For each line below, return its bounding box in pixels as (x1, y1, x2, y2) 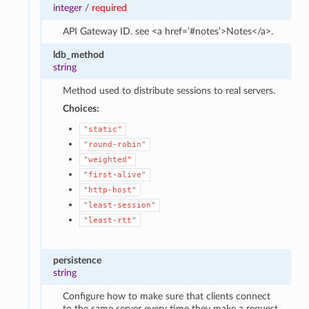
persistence (52, 255, 101, 266)
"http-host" (83, 185, 137, 195)
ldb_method (52, 49, 104, 60)
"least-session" (83, 200, 157, 210)
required (91, 2, 127, 13)
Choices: (63, 103, 100, 114)
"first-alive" (83, 170, 147, 179)
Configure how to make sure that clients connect (63, 290, 271, 301)
